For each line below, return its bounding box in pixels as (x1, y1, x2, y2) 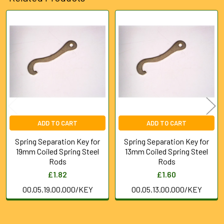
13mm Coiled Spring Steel (125, 146, 208, 156)
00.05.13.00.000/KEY (131, 184, 202, 194)
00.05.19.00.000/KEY (22, 184, 93, 194)
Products (3, 43, 53, 58)
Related (3, 27, 44, 43)
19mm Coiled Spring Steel (16, 146, 99, 156)
